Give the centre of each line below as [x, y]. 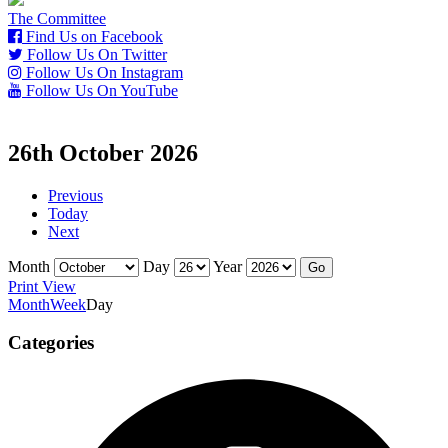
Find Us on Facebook [92, 36]
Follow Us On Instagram [102, 72]
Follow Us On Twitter [95, 54]
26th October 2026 [103, 152]
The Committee [57, 18]
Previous [75, 195]
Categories [51, 343]
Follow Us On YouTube [100, 90]
